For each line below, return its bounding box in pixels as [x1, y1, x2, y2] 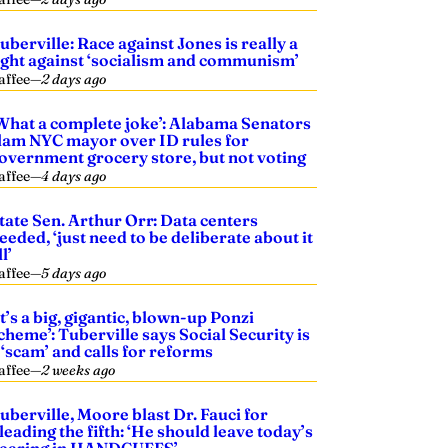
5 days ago [41, 264, 107, 282]
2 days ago [41, 70, 107, 88]
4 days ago [41, 167, 107, 185]
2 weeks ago [41, 361, 116, 379]
